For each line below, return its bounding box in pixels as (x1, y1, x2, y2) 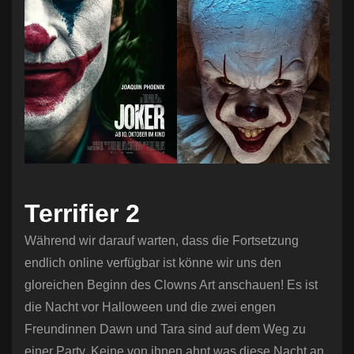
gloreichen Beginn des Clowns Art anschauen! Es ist (24, 278, 318, 292)
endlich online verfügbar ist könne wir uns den (24, 256, 281, 270)
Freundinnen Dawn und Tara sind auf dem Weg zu (24, 322, 306, 337)
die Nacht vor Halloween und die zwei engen (24, 300, 276, 314)
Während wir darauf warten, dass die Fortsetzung (24, 234, 299, 248)
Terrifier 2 (24, 199, 140, 228)
